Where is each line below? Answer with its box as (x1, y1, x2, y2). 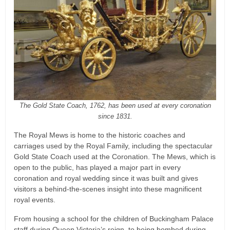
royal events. (14, 196, 57, 204)
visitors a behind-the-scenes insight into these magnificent (14, 185, 202, 194)
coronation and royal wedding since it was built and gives (14, 174, 198, 183)
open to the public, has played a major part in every (14, 163, 181, 172)
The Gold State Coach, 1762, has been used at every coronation (19, 102, 211, 110)
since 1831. (98, 112, 132, 121)
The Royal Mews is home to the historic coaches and (14, 131, 185, 140)
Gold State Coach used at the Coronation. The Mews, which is (14, 152, 216, 161)
